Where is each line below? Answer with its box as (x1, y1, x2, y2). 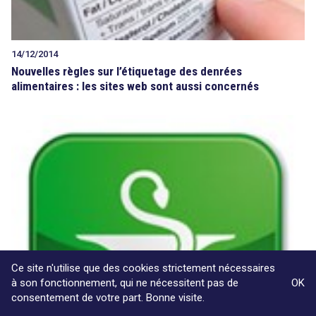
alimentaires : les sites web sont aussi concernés (11, 79, 259, 94)
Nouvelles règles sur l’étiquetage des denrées (11, 64, 242, 79)
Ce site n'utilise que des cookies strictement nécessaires (11, 262, 275, 274)
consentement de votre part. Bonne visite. (11, 291, 205, 304)
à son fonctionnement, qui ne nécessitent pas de (11, 276, 238, 289)
